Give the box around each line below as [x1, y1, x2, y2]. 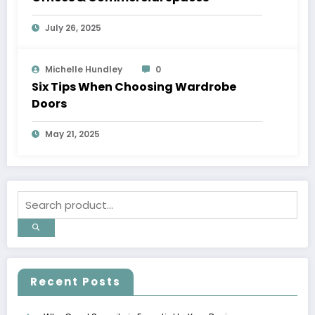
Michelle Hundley [45, 63, 122, 75]
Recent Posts [30, 274, 121, 290]
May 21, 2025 [45, 127, 100, 140]
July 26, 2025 [45, 21, 101, 34]
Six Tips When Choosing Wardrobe [32, 78, 236, 95]
